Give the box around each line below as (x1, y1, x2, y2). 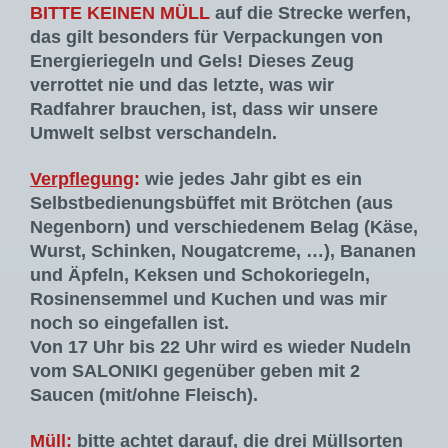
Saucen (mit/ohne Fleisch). (30, 385, 258, 406)
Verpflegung (30, 169, 134, 190)
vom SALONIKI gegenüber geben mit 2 (30, 361, 360, 382)
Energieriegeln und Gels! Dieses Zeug (30, 51, 354, 72)
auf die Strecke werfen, (210, 3, 411, 24)
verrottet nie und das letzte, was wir (30, 75, 334, 96)
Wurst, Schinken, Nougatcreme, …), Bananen (30, 241, 416, 262)
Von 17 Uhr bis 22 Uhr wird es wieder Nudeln (30, 337, 411, 358)
